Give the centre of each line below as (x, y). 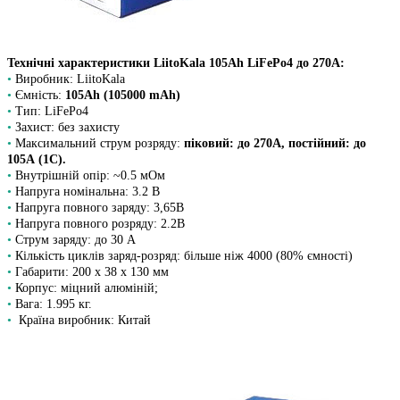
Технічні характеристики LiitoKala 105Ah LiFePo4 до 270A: (176, 63)
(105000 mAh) (142, 96)
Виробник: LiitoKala (70, 79)
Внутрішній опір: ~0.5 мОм (90, 176)
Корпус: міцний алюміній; (87, 288)
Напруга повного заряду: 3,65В (100, 208)
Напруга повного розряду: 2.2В (100, 224)
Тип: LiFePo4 (52, 112)
